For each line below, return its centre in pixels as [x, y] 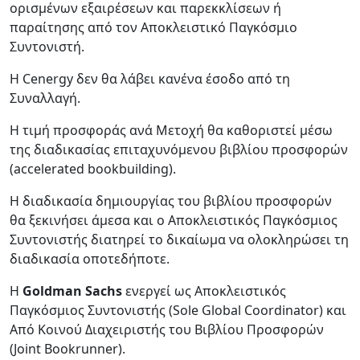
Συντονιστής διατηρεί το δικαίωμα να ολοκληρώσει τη [179, 239]
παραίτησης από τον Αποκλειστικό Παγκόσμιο [153, 27]
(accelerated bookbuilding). [93, 168]
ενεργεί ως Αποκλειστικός [204, 290]
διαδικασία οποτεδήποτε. [90, 258]
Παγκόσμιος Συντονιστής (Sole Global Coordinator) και [178, 310]
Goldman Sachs [72, 290]
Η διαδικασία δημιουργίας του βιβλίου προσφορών [171, 200]
